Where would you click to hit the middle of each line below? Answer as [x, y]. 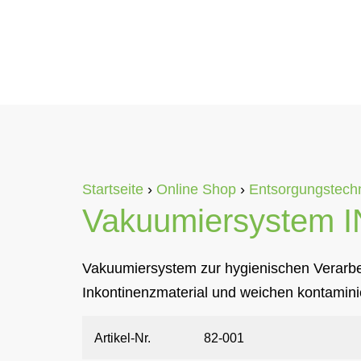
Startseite [113, 189]
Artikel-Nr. [122, 338]
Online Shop [196, 189]
